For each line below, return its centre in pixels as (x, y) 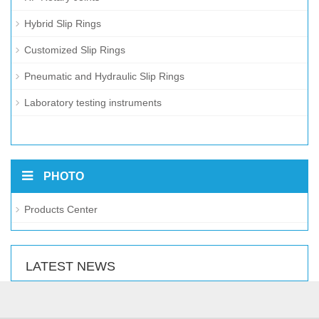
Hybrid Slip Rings (63, 23)
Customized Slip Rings (75, 49)
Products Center (61, 209)
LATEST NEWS (70, 266)
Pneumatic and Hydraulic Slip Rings (104, 76)
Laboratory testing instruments (93, 102)
